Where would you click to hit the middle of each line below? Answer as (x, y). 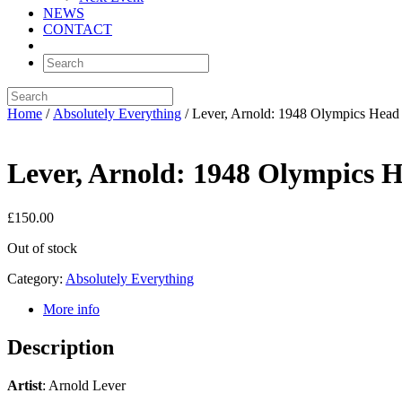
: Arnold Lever (84, 385)
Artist (25, 385)
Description (61, 347)
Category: (36, 278)
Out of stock (42, 248)
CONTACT (78, 29)
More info (71, 309)
